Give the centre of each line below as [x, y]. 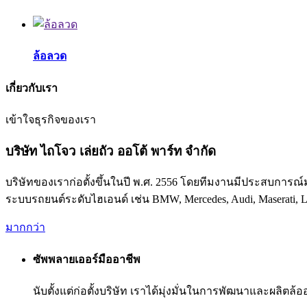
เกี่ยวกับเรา [32, 88]
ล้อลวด [50, 56]
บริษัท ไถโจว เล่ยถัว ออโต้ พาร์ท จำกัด [111, 151]
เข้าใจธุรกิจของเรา [51, 119]
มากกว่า [25, 228]
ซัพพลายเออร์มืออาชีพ [87, 259]
